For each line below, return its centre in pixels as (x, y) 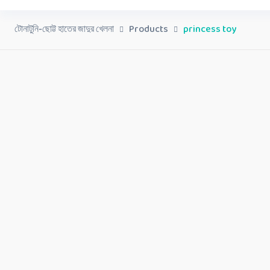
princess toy (210, 29)
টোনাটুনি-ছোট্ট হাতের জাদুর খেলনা (64, 29)
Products (149, 29)
